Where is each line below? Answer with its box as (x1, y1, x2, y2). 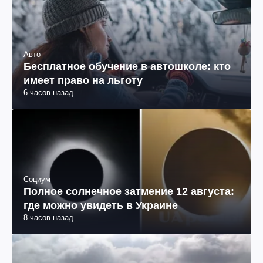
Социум (23, 175, 50, 184)
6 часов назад (23, 87, 73, 97)
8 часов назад (23, 213, 73, 222)
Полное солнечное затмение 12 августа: (23, 186, 234, 198)
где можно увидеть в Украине (23, 200, 178, 212)
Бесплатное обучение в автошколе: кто (23, 60, 231, 72)
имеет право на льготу (23, 74, 143, 86)
